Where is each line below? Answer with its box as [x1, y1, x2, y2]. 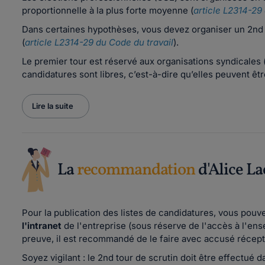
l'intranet [22, 220, 64, 231]
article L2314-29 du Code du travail [25, 37, 173, 48]
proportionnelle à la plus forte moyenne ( [22, 5, 193, 16]
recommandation [76, 158, 195, 182]
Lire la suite [32, 101, 73, 111]
